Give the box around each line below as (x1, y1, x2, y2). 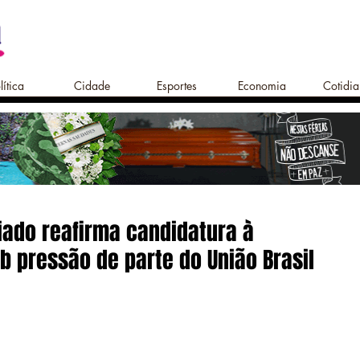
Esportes (157, 78, 197, 93)
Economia (238, 78, 286, 93)
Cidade (73, 78, 110, 93)
